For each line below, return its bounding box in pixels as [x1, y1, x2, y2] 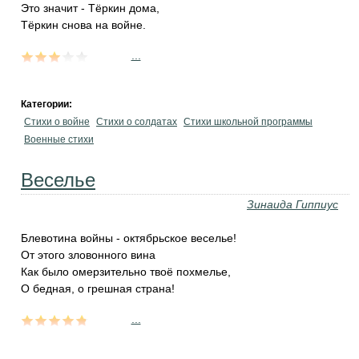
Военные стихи [24, 134, 94, 145]
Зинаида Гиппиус [247, 198, 338, 211]
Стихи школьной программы [184, 116, 313, 127]
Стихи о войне [24, 116, 90, 127]
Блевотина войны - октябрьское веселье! [21, 232, 236, 244]
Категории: [21, 99, 75, 110]
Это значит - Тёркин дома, [21, 2, 159, 14]
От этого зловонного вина [21, 248, 155, 261]
